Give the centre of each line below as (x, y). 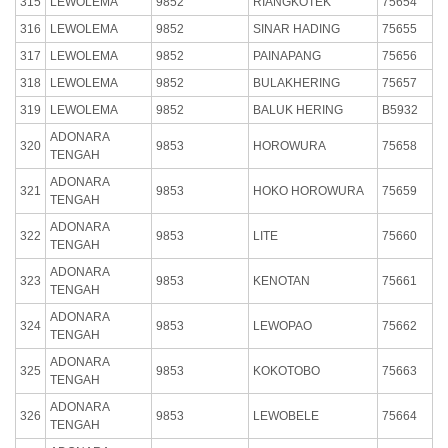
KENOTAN (281, 280)
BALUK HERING (298, 109)
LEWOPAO (282, 325)
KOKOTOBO (286, 370)
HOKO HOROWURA (308, 190)
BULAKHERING (296, 82)
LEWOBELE (286, 415)
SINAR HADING (296, 28)
